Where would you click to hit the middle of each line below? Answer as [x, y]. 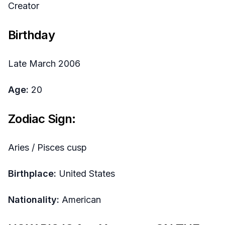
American [80, 199]
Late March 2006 [44, 63]
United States [86, 173]
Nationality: [34, 199]
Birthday [32, 35]
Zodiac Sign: [42, 119]
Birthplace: [32, 173]
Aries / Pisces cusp [47, 147]
